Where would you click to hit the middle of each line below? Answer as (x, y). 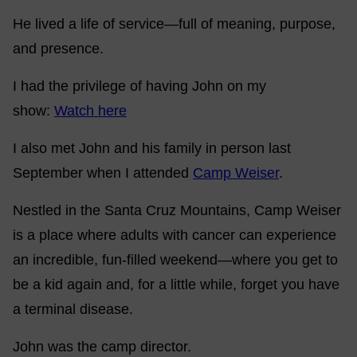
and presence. (58, 49)
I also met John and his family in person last (152, 148)
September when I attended (103, 173)
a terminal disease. (73, 309)
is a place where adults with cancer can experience (175, 235)
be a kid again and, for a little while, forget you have (176, 284)
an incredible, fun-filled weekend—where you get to (175, 260)
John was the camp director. (102, 347)
